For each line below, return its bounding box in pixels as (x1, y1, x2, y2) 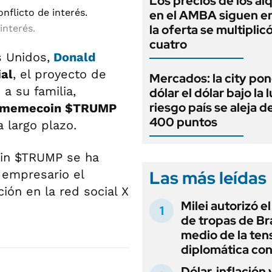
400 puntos (149, 114, 217, 130)
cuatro (149, 36, 187, 52)
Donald (53, 50, 96, 64)
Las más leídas (149, 166, 267, 189)
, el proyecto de (13, 67, 106, 81)
